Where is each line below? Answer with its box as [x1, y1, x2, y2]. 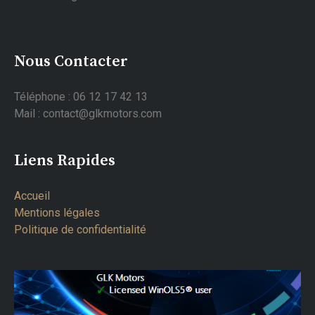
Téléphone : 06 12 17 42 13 [14, 90, 148, 104]
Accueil [14, 189, 50, 203]
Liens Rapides [14, 151, 115, 171]
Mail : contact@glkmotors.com [14, 107, 162, 121]
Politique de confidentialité [14, 223, 146, 237]
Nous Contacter [14, 52, 128, 72]
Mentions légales [14, 206, 100, 220]
